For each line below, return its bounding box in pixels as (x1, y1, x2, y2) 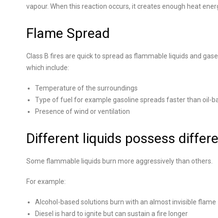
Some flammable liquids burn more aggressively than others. (26, 157, 213, 165)
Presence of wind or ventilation (35, 108, 130, 115)
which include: (26, 64, 69, 72)
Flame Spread (26, 25, 110, 41)
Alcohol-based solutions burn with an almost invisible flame (35, 198, 216, 206)
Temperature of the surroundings (35, 84, 138, 92)
